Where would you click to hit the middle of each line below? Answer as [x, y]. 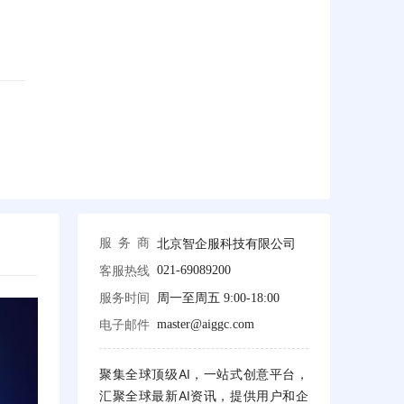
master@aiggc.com [206, 324]
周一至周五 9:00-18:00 [218, 298]
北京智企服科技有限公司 [226, 243]
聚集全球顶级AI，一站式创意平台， [204, 374]
